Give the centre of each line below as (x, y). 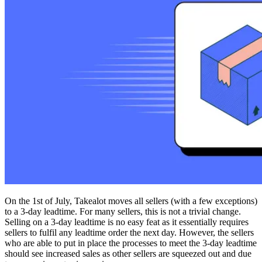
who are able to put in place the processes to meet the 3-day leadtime (131, 243)
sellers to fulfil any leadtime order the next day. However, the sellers (129, 232)
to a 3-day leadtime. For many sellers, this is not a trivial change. (123, 211)
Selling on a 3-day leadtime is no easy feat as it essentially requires (127, 222)
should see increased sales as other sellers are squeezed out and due (128, 253)
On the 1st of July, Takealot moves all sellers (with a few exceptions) (131, 201)
